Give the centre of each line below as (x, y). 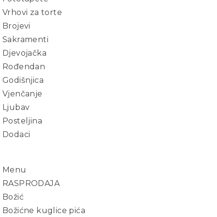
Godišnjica (23, 80)
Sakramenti (25, 39)
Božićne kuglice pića (44, 210)
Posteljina (22, 121)
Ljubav (16, 107)
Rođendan (24, 67)
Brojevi (16, 26)
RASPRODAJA (31, 183)
